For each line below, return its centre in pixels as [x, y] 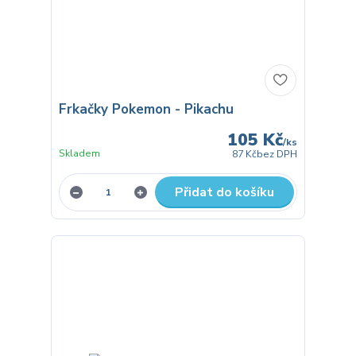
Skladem [79, 153]
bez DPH [277, 154]
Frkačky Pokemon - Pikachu [146, 110]
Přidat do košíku [224, 192]
